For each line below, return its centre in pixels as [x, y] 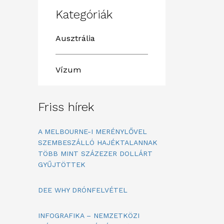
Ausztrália [75, 38]
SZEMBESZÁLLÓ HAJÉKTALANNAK [98, 142]
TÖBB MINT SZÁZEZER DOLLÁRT [95, 153]
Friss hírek [66, 107]
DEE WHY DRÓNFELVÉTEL [83, 190]
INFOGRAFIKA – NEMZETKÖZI [89, 215]
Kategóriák [84, 14]
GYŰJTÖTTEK [62, 164]
